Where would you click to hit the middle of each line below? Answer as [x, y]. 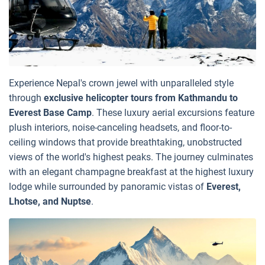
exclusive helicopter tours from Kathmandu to [141, 98]
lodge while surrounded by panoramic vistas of [108, 187]
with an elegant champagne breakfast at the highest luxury [131, 172]
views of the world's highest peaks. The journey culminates [131, 157]
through [26, 98]
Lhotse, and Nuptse [50, 202]
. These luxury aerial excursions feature [173, 113]
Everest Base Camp [50, 113]
